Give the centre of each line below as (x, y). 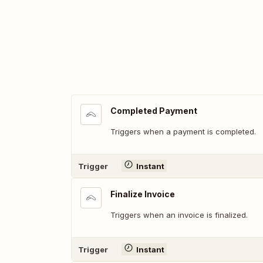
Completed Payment (154, 111)
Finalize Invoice (143, 194)
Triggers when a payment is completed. (183, 131)
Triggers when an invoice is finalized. (179, 215)
